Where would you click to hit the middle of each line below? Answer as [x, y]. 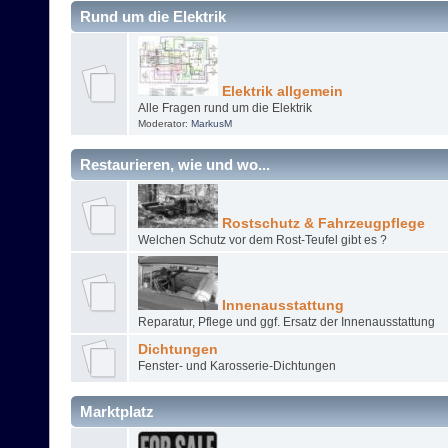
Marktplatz [117, 412]
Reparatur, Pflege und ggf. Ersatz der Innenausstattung [286, 322]
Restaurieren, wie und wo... [175, 165]
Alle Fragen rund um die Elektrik [224, 108]
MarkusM [211, 124]
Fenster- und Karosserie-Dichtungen [236, 366]
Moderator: [164, 124]
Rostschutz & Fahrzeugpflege [321, 224]
